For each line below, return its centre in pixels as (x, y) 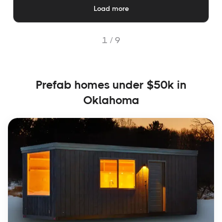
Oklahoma (111, 100)
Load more (111, 8)
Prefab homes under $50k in (111, 85)
